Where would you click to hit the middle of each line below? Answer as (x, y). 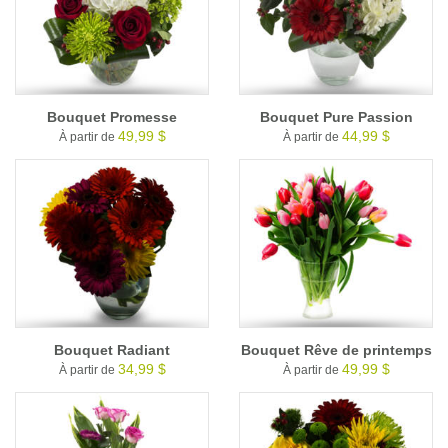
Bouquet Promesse (112, 116)
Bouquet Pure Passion (336, 116)
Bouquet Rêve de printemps (336, 350)
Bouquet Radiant (112, 350)
